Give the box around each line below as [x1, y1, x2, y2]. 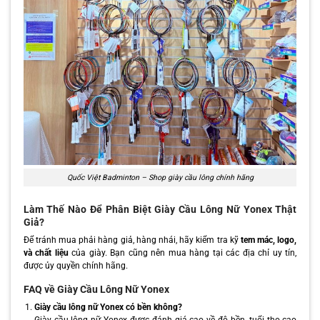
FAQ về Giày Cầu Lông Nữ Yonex [23, 284, 169, 296]
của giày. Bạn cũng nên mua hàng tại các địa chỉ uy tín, [68, 248, 297, 259]
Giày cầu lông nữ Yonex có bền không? [34, 302, 182, 313]
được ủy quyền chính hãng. [23, 261, 128, 271]
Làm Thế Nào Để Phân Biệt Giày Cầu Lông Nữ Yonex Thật [23, 204, 297, 216]
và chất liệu [23, 248, 69, 259]
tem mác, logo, [241, 235, 297, 246]
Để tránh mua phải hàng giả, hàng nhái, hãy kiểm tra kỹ [23, 235, 241, 246]
